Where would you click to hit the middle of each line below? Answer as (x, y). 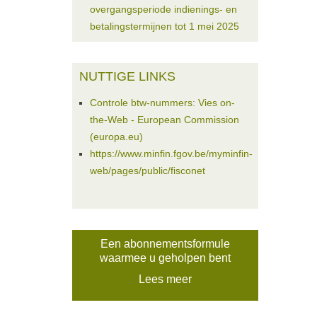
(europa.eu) (116, 137)
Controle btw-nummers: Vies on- (162, 103)
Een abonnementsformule (165, 244)
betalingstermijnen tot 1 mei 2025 (165, 26)
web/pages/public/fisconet (148, 171)
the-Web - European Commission (165, 120)
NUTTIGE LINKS (127, 76)
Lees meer (165, 279)
